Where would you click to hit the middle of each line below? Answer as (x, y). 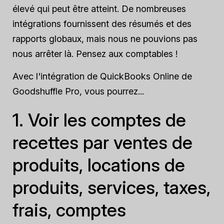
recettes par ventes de (102, 142)
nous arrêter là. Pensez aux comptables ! (95, 54)
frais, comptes (69, 210)
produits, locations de (99, 165)
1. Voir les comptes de (99, 120)
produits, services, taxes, (111, 187)
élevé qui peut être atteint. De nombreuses (99, 9)
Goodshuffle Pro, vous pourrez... (78, 91)
